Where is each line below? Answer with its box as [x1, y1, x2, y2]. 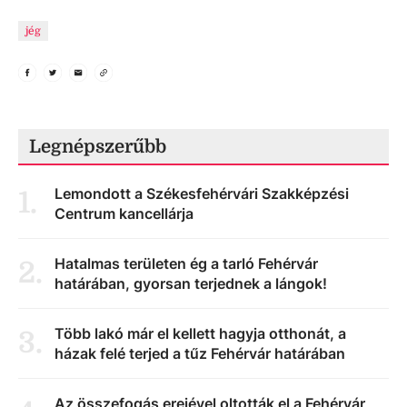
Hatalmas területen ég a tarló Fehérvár [55, 254, 318, 273]
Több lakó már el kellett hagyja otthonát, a [55, 324, 346, 342]
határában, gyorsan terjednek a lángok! [55, 274, 327, 293]
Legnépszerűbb [29, 136, 166, 157]
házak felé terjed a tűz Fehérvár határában [55, 344, 345, 362]
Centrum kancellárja [55, 204, 194, 223]
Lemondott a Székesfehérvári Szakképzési [55, 184, 349, 203]
